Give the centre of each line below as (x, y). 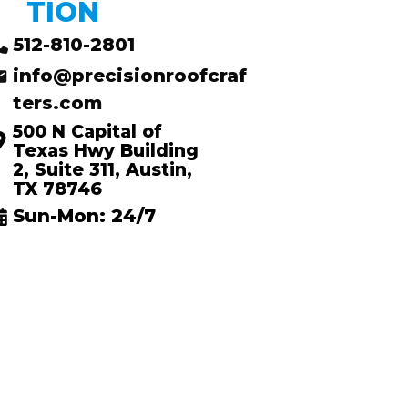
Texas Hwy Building (105, 151)
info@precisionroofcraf (129, 76)
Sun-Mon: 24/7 (84, 216)
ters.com (57, 103)
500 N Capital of (87, 132)
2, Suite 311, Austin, (102, 170)
